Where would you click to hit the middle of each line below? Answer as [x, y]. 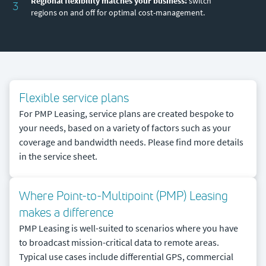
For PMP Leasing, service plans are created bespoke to [126, 113]
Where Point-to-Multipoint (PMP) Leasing [123, 196]
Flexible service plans [74, 98]
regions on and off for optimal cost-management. [118, 12]
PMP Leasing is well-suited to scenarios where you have [129, 228]
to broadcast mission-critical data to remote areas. [119, 242]
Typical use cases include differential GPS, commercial [126, 256]
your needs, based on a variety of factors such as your [125, 127]
